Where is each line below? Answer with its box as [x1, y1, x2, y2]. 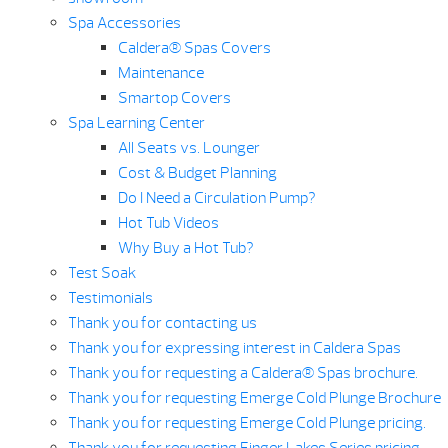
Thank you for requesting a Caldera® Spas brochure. [67, 363, 418, 384]
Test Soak [67, 263, 136, 284]
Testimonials [67, 288, 153, 309]
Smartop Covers [117, 88, 231, 109]
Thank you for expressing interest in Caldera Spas [67, 338, 401, 359]
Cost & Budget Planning [117, 163, 277, 184]
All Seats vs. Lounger [117, 138, 260, 159]
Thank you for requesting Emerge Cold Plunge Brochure [67, 388, 441, 409]
